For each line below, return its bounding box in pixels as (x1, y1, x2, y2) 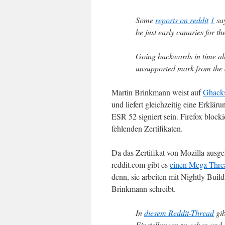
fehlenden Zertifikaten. (111, 123, 183, 134)
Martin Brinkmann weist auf (111, 87, 203, 97)
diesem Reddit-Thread (144, 207, 214, 218)
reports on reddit (155, 15, 208, 25)
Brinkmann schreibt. (111, 183, 176, 194)
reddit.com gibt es (111, 159, 170, 170)
